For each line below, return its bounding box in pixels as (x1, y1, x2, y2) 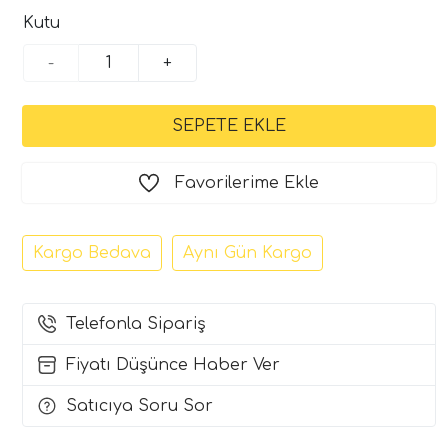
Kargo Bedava (33, 243, 151, 262)
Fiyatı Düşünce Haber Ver (66, 355, 280, 374)
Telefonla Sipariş (66, 314, 206, 333)
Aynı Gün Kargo (183, 243, 312, 262)
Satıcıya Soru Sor (66, 396, 213, 415)
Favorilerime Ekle (175, 173, 319, 192)
